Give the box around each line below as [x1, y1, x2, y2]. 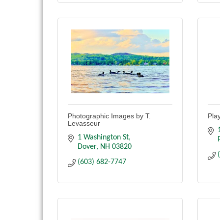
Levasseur [68, 119, 100, 128]
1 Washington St [78, 134, 129, 142]
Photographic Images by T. [68, 112, 151, 120]
